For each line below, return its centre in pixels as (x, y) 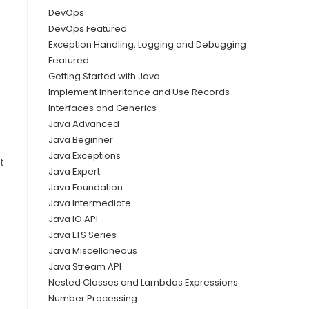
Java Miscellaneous (93, 250)
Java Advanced (84, 123)
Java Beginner (81, 139)
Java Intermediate (90, 203)
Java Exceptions (84, 155)
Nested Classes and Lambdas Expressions (143, 282)
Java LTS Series (82, 235)
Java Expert (74, 171)
